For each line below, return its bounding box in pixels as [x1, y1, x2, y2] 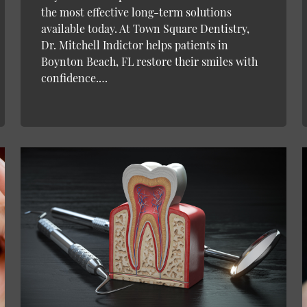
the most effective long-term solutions [40, 4, 232, 19]
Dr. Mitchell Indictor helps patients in [40, 37, 228, 52]
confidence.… [40, 70, 108, 85]
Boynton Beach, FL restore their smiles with [40, 53, 258, 69]
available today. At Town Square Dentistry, [40, 21, 249, 36]
